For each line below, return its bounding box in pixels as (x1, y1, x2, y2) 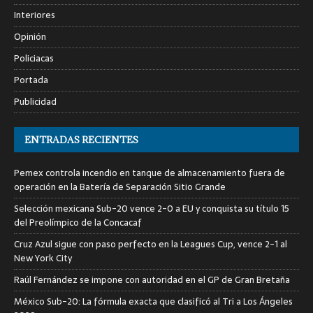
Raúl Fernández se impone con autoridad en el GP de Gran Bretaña (14, 272, 290, 287)
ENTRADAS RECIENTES (24, 133, 138, 146)
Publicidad (14, 94, 57, 109)
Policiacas (14, 50, 54, 66)
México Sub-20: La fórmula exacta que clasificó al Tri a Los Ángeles (14, 293, 293, 309)
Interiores (14, 7, 55, 22)
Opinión (14, 29, 46, 44)
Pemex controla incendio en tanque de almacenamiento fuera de (14, 165, 285, 180)
